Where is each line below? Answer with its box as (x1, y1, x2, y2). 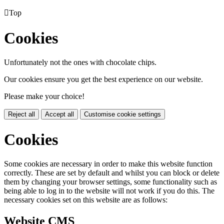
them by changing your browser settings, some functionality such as (4, 177, 217, 186)
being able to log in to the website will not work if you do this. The (4, 186, 214, 195)
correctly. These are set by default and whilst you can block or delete (4, 168, 219, 177)
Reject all (8, 110, 35, 118)
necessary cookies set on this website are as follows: (4, 195, 167, 204)
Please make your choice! (4, 92, 84, 101)
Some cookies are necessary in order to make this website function (4, 159, 212, 168)
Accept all (45, 110, 74, 118)
